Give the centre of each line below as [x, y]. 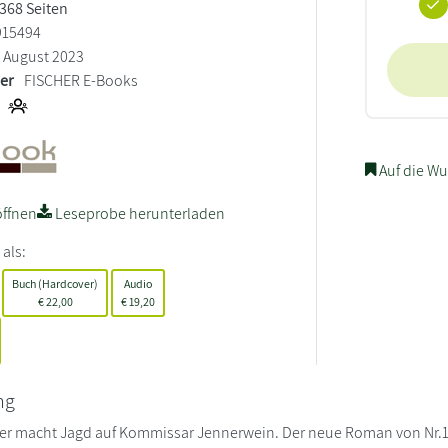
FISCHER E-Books [81, 80]
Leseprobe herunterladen [139, 213]
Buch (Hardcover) [55, 283]
